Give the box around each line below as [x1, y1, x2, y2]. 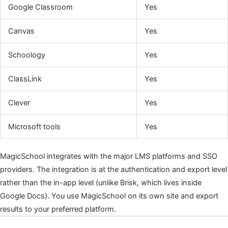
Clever [8, 98, 30, 107]
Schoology [8, 50, 45, 60]
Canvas [8, 26, 35, 36]
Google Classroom [8, 2, 73, 12]
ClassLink [8, 74, 42, 83]
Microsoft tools [8, 122, 61, 131]
